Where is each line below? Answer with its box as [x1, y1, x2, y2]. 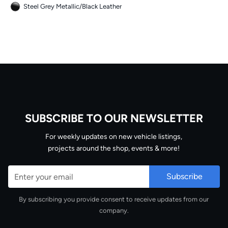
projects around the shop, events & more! [48, 144, 180, 153]
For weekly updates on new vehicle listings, [45, 132, 183, 141]
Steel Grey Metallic [23, 3, 79, 11]
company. [99, 207, 129, 215]
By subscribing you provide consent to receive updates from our [19, 195, 209, 204]
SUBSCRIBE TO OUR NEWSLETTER [24, 111, 203, 126]
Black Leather [82, 3, 122, 11]
